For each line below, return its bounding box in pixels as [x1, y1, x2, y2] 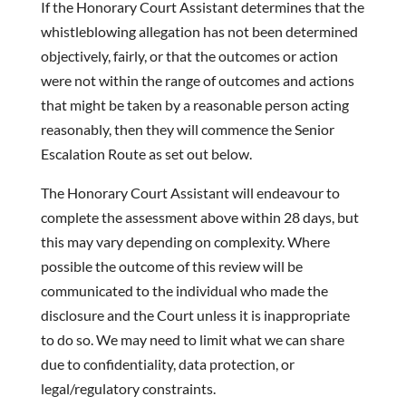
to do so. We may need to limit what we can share [40, 331, 344, 348]
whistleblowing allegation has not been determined [40, 23, 358, 40]
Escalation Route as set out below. [40, 145, 252, 162]
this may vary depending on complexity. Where [40, 233, 330, 250]
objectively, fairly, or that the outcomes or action [40, 47, 338, 64]
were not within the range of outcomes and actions [40, 72, 354, 89]
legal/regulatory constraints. [40, 380, 216, 397]
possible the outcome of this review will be [40, 257, 303, 275]
